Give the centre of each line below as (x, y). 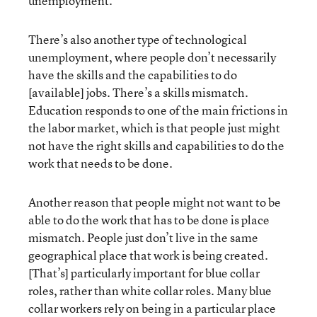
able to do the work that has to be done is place (149, 219)
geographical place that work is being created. (148, 255)
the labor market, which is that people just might (154, 127)
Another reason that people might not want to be (155, 202)
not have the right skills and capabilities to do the (156, 145)
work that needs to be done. (100, 163)
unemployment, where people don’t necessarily (152, 57)
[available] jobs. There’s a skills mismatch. (138, 92)
